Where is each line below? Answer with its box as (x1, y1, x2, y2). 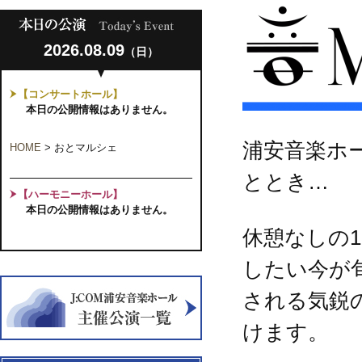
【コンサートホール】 (18, 88, 123, 100)
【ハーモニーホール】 (18, 188, 123, 200)
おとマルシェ (54, 141, 117, 154)
